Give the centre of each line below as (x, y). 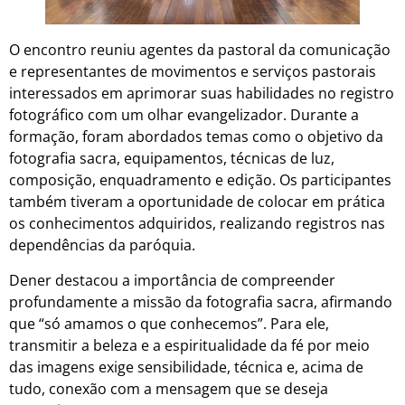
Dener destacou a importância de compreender (172, 280)
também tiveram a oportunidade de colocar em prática (197, 202)
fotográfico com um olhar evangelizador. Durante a (184, 115)
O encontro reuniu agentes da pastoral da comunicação (200, 50)
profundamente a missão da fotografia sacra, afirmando (201, 301)
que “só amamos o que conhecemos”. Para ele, (169, 323)
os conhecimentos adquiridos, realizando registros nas (197, 224)
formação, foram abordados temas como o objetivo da (196, 137)
